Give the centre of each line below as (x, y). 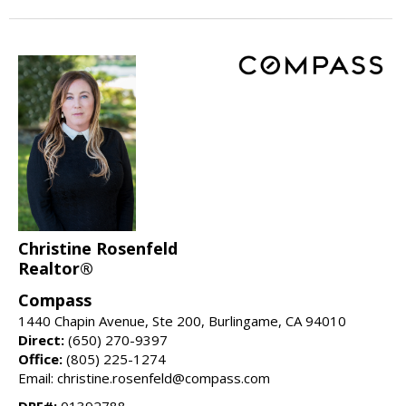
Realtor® (56, 269)
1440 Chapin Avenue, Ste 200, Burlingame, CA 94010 (182, 321)
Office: (40, 359)
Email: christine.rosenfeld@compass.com (144, 378)
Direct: (41, 340)
